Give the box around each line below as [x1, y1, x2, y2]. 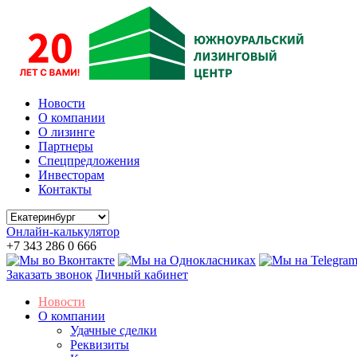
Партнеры [38, 139, 93, 153]
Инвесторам [38, 168, 104, 182]
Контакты [38, 182, 92, 196]
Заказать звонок [6, 268, 92, 281]
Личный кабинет [96, 268, 188, 281]
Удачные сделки [70, 324, 157, 337]
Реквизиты [70, 338, 129, 351]
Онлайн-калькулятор [6, 225, 120, 238]
